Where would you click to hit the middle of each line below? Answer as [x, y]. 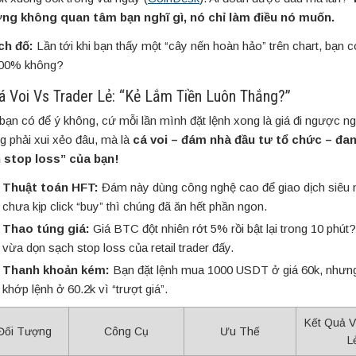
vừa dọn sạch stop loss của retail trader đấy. [118, 248]
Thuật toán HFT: [50, 188]
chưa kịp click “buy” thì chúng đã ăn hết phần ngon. [135, 207]
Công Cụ [126, 332]
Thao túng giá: [46, 229]
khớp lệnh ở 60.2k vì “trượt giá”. [85, 289]
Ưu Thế [240, 332]
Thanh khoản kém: [56, 270]
